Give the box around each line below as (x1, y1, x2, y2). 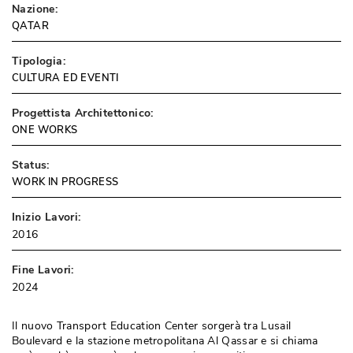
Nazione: (12, 2, 58, 17)
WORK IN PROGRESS (12, 175, 119, 189)
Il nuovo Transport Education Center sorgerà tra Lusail (12, 318, 292, 333)
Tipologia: (12, 54, 65, 69)
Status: (12, 158, 50, 173)
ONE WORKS (12, 123, 78, 137)
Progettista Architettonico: (12, 106, 154, 121)
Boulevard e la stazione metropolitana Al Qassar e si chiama (12, 333, 318, 348)
